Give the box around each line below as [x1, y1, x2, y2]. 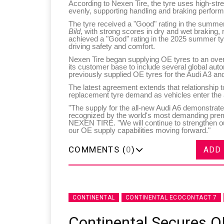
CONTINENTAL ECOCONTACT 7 [125, 194, 217, 201]
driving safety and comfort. [68, 42, 155, 50]
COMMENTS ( [68, 144, 126, 154]
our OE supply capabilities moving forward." [68, 126, 210, 134]
